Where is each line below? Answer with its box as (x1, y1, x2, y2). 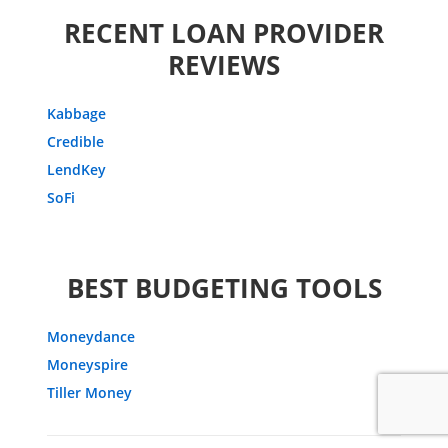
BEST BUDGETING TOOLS (66, 270, 382, 307)
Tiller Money (46, 382, 132, 402)
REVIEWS (168, 47, 280, 84)
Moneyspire (46, 354, 128, 374)
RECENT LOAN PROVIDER (64, 15, 384, 52)
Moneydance (46, 326, 135, 346)
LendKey (46, 160, 106, 180)
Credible (46, 132, 104, 152)
